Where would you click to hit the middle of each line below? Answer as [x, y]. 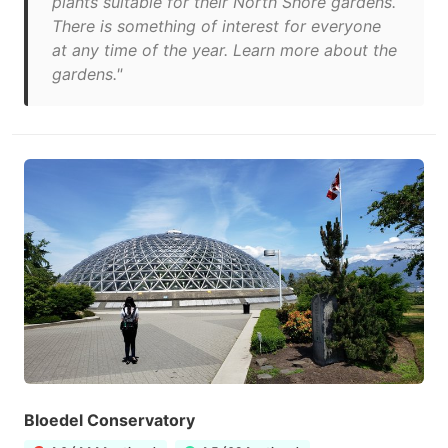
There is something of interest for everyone [216, 26]
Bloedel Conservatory [109, 420]
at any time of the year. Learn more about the [224, 50]
